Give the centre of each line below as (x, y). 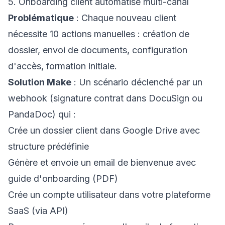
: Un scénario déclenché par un (137, 82)
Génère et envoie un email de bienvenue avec (102, 162)
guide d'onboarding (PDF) (63, 179)
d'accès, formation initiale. (63, 66)
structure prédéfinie (48, 146)
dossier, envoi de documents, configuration (98, 50)
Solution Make (40, 82)
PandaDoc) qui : (42, 114)
